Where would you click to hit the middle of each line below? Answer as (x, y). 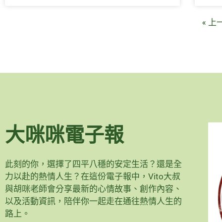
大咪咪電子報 (64, 135)
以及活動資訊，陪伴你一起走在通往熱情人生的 (93, 201)
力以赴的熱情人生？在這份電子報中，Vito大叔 (93, 176)
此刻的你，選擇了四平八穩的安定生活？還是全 (93, 164)
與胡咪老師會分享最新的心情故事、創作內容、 (93, 189)
